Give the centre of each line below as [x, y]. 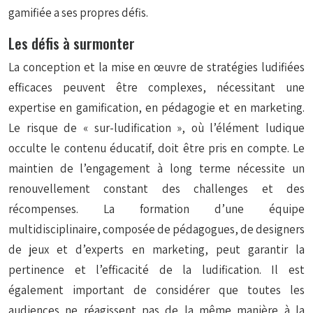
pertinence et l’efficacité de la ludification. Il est [156, 270]
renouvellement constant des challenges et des [156, 189]
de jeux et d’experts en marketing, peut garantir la [156, 249]
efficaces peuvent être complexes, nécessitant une [156, 87]
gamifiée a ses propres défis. [78, 13]
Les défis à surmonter [72, 43]
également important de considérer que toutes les [156, 290]
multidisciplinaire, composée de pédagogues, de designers [156, 229]
